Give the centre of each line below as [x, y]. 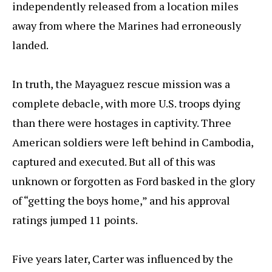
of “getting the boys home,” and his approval [121, 201]
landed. [30, 45]
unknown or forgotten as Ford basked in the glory [134, 181]
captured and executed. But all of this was [114, 162]
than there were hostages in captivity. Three [122, 123]
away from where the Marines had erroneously [127, 26]
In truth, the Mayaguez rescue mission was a [121, 84]
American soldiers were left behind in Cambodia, [133, 142]
